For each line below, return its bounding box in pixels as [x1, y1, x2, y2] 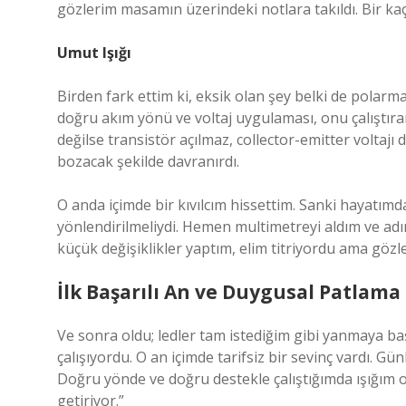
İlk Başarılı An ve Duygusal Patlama [57, 279, 401, 304]
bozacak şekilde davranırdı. [57, 151, 239, 171]
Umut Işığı [57, 43, 131, 63]
